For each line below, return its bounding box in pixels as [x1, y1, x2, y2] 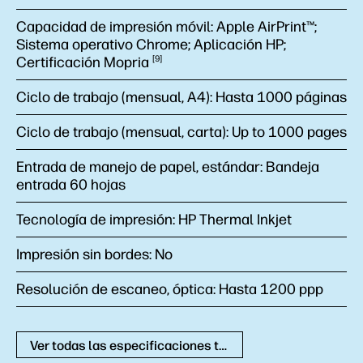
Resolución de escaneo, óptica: [16, 280, 219, 298]
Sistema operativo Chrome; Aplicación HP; [16, 36, 286, 53]
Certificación [16, 53, 104, 71]
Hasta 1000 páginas [216, 88, 347, 106]
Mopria [104, 53, 149, 71]
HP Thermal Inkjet [178, 211, 292, 228]
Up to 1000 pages [232, 123, 347, 141]
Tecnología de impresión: [16, 211, 178, 228]
